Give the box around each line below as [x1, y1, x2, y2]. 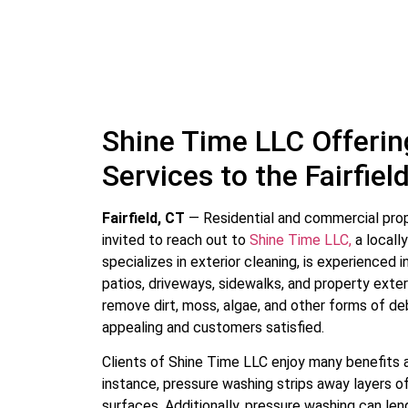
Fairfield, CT [102, 209, 185, 228]
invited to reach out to [102, 231, 250, 250]
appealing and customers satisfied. [102, 319, 324, 337]
